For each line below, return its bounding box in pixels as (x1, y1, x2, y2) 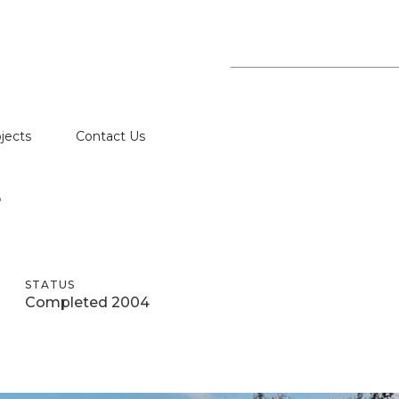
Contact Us (76, 128, 146, 145)
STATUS (25, 278, 75, 291)
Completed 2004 (25, 294, 150, 311)
